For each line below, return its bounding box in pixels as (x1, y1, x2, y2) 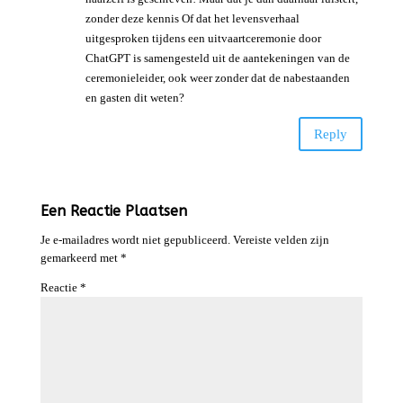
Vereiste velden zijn (232, 233, 329, 247)
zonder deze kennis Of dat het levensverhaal (85, 12, 300, 26)
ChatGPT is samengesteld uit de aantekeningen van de (85, 51, 350, 66)
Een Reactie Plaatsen (40, 202, 187, 220)
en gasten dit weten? (85, 91, 184, 105)
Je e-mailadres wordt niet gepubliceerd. (40, 233, 230, 247)
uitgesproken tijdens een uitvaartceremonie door (85, 31, 321, 46)
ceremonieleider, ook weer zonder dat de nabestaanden (85, 71, 350, 85)
